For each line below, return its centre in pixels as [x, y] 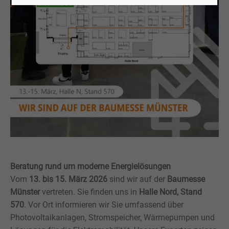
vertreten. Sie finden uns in [89, 192]
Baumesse [186, 179]
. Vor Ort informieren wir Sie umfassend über [104, 205]
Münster [25, 192]
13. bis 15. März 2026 [68, 179]
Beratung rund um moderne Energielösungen [90, 166]
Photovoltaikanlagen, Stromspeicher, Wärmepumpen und [112, 217]
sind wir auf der [137, 179]
